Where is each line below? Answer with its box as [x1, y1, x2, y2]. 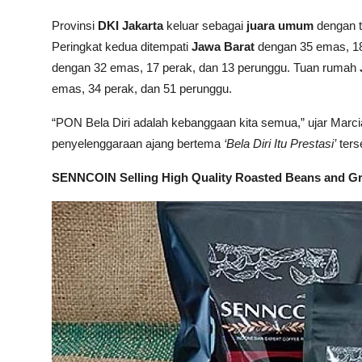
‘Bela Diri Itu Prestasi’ [224, 136, 336, 150]
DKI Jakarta [98, 18, 163, 32]
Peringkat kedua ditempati [52, 39, 192, 53]
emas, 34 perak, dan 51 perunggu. [52, 81, 232, 95]
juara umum [246, 18, 314, 32]
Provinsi [52, 18, 98, 32]
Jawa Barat [192, 39, 255, 53]
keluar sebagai [163, 18, 246, 32]
